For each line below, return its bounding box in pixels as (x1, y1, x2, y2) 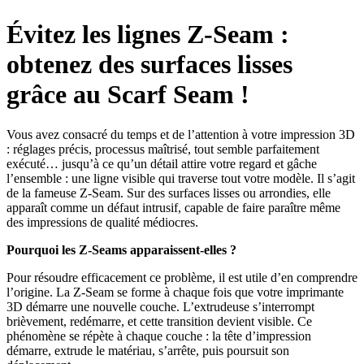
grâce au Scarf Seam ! (6, 80, 249, 110)
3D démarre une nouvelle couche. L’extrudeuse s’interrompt (6, 299, 314, 314)
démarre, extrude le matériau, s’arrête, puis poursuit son (6, 343, 289, 357)
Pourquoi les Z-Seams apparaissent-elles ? (6, 242, 236, 257)
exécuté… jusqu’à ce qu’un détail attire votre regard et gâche (6, 156, 317, 171)
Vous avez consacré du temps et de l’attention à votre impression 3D (6, 127, 355, 141)
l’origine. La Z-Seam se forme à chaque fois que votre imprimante (6, 284, 344, 299)
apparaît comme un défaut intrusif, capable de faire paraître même (6, 200, 340, 214)
